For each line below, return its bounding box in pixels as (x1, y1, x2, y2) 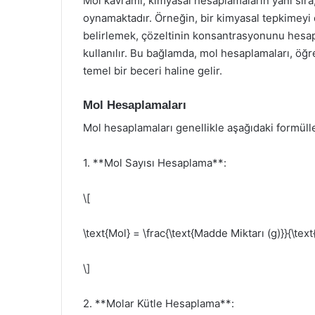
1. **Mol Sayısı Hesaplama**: (83, 156, 226, 169)
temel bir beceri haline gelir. (83, 63, 222, 77)
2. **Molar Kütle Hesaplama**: (83, 297, 234, 310)
